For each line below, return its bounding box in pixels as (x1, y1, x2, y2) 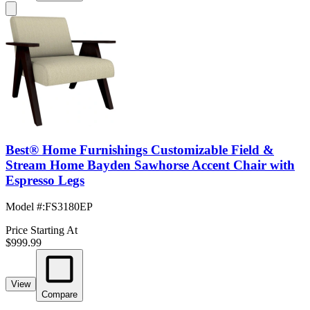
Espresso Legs (6, 172, 84, 188)
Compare (42, 289, 77, 300)
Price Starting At (6, 224, 77, 237)
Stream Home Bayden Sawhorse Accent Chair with (6, 157, 295, 172)
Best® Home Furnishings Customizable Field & (6, 142, 274, 157)
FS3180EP (45, 201, 93, 213)
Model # (6, 201, 42, 213)
